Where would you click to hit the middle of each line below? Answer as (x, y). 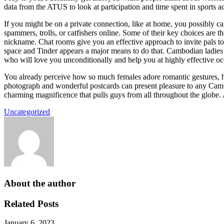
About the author (40, 183)
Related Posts (31, 203)
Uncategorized (27, 112)
